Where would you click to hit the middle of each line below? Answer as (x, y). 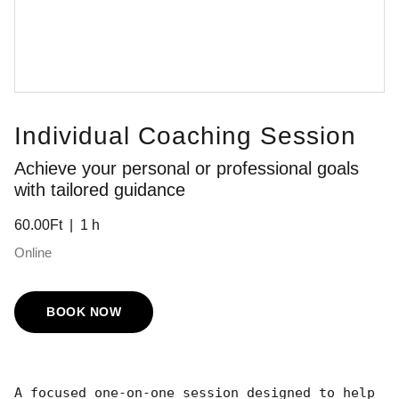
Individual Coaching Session (185, 136)
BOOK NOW (84, 312)
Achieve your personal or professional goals (187, 168)
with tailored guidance (100, 190)
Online (33, 252)
